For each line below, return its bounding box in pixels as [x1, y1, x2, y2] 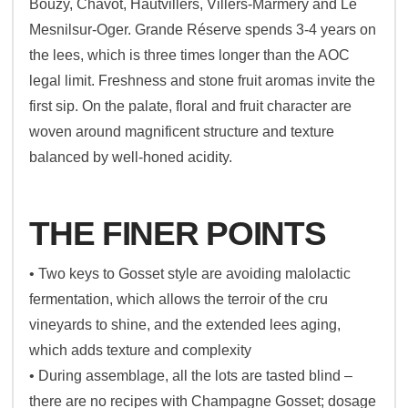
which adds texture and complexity [29, 342, 252, 358]
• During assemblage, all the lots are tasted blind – [29, 367, 353, 383]
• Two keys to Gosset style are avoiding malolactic [29, 265, 352, 281]
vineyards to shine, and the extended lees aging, [29, 316, 342, 332]
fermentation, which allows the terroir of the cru [29, 291, 329, 307]
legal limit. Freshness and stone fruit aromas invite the [29, 72, 376, 88]
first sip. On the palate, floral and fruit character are [29, 97, 352, 114]
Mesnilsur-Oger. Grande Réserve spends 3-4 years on [29, 21, 377, 37]
